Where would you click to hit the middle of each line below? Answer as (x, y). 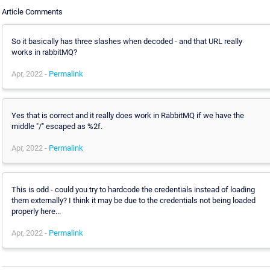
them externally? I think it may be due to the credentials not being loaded (133, 200)
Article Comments (32, 11)
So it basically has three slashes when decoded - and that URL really (127, 41)
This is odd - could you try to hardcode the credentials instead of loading (133, 189)
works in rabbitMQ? (44, 52)
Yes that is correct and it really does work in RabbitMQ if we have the (128, 115)
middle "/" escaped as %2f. (57, 126)
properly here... (36, 211)
